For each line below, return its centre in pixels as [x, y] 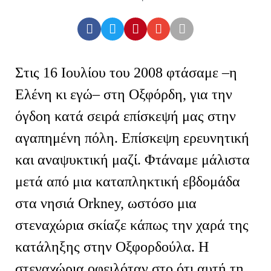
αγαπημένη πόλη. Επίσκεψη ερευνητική [132, 138]
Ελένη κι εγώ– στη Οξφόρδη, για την [124, 94]
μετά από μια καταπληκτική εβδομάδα [128, 181]
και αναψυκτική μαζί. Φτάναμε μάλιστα [132, 159]
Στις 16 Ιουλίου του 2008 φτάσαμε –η [126, 72]
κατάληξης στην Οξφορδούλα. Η [112, 247]
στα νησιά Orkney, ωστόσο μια [106, 203]
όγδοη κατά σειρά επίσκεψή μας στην [126, 116]
